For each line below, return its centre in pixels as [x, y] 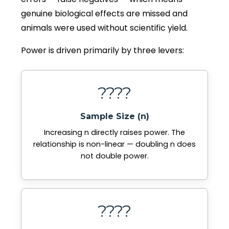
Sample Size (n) [114, 116]
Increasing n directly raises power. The [114, 132]
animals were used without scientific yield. [104, 28]
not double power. [114, 156]
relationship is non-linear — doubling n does [114, 144]
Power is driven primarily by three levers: [102, 50]
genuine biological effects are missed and [104, 13]
